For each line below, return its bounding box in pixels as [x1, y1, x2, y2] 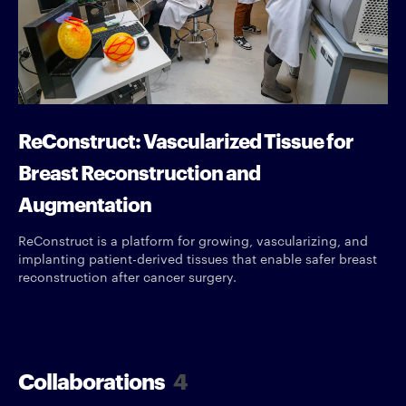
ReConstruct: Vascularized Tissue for [18, 124, 353, 153]
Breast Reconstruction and [18, 156, 260, 185]
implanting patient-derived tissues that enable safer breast [18, 248, 377, 267]
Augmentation [18, 188, 151, 217]
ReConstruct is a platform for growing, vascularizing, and [18, 230, 368, 249]
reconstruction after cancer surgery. [18, 266, 237, 285]
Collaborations [18, 363, 169, 395]
